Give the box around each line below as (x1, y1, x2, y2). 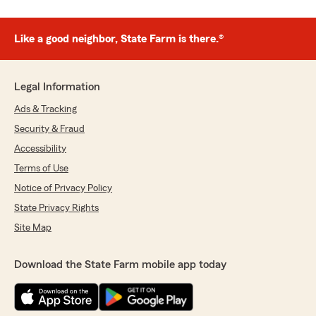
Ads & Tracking (14, 104, 77, 115)
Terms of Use (14, 164, 68, 174)
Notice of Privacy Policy (14, 183, 112, 194)
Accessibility (14, 144, 66, 154)
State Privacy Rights (14, 203, 99, 214)
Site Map (14, 223, 51, 233)
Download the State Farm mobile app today (14, 259, 226, 271)
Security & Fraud (14, 124, 85, 135)
